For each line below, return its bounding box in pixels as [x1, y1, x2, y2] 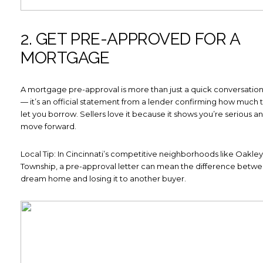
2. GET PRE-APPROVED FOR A [21, 29, 240, 49]
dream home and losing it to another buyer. [21, 174, 186, 184]
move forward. [21, 121, 76, 131]
